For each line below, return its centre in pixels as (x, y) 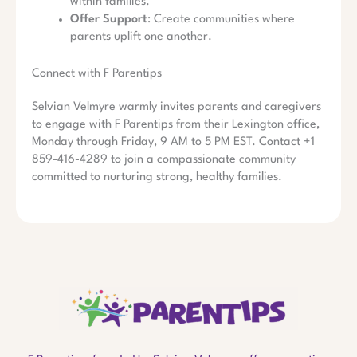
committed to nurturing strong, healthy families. (157, 178)
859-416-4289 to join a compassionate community (164, 160)
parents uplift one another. (141, 37)
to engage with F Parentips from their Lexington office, (176, 125)
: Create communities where (221, 20)
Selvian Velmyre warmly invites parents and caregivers (177, 108)
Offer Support (109, 20)
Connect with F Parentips (97, 74)
